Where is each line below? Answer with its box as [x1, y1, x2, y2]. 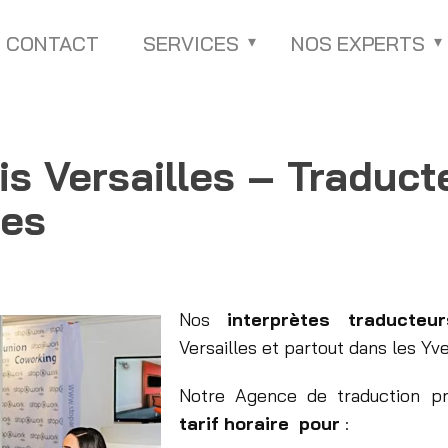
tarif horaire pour [179, 412, 340, 436]
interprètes [227, 308, 331, 332]
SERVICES [143, 31, 239, 57]
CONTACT [6, 31, 99, 57]
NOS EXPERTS [291, 31, 425, 57]
